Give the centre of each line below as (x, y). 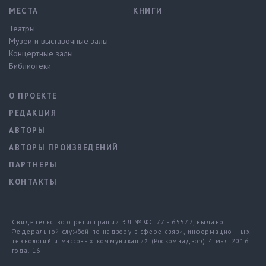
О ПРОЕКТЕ (33, 96)
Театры (22, 28)
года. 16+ (28, 251)
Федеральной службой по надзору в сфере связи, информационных (132, 232)
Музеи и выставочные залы (58, 41)
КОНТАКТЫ (33, 182)
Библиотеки (30, 66)
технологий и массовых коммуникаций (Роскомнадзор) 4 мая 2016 (131, 241)
